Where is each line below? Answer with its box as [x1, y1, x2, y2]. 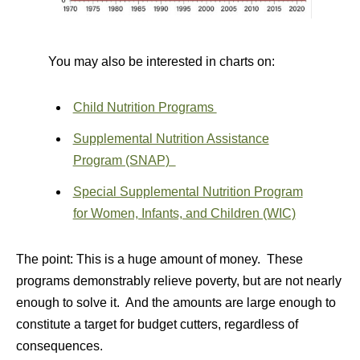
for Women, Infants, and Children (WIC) [72, 206, 296, 220]
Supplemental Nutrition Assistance [72, 131, 269, 145]
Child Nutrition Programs [72, 100, 217, 114]
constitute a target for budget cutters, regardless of [16, 317, 298, 331]
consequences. [16, 338, 103, 353]
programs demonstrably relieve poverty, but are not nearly [16, 273, 342, 288]
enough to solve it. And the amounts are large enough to [16, 295, 336, 309]
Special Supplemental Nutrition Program [72, 184, 303, 198]
